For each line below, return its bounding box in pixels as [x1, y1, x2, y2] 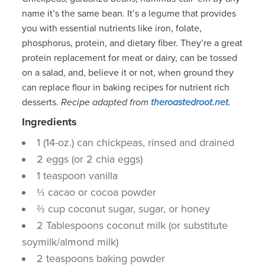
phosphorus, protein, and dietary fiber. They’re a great [22, 37, 243, 49]
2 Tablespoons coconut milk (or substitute [37, 218, 228, 232]
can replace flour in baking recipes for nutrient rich [22, 81, 230, 93]
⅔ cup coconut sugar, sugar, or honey [37, 202, 211, 215]
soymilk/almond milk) [22, 235, 119, 248]
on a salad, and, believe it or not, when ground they [22, 66, 234, 79]
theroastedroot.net [151, 96, 229, 108]
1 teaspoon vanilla [37, 169, 118, 182]
